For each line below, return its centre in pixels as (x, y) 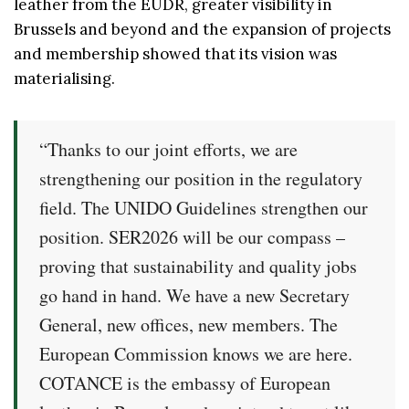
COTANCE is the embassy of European (185, 383)
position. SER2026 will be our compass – (192, 236)
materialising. (64, 78)
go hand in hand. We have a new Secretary (194, 295)
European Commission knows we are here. (196, 353)
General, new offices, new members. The (189, 324)
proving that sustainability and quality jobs (198, 266)
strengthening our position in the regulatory (201, 178)
